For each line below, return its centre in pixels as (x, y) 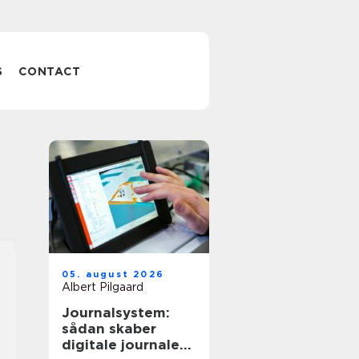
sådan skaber (109, 329)
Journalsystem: (116, 313)
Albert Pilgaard (103, 287)
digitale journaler (123, 345)
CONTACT (50, 71)
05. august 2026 (113, 274)
